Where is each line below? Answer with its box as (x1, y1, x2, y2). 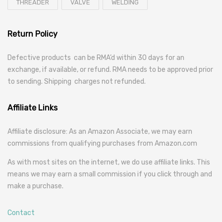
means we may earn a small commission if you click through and (7, 170, 212, 178)
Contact (7, 209, 35, 217)
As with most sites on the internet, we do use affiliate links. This (7, 158, 210, 166)
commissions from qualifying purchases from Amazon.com (7, 139, 197, 148)
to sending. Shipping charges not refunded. (7, 77, 146, 86)
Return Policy (7, 29, 57, 39)
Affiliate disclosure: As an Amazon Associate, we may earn (7, 127, 192, 136)
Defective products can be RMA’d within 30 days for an (7, 54, 184, 62)
